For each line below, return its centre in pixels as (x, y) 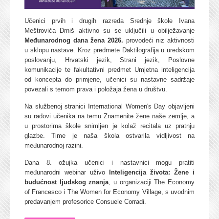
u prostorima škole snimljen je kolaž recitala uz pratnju (109, 126)
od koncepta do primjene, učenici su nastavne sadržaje (109, 79)
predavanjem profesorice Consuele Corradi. (85, 201)
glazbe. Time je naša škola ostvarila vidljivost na (109, 135)
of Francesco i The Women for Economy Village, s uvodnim (109, 192)
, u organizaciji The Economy (152, 182)
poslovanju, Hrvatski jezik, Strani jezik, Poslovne (109, 60)
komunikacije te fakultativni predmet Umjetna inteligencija (109, 69)
